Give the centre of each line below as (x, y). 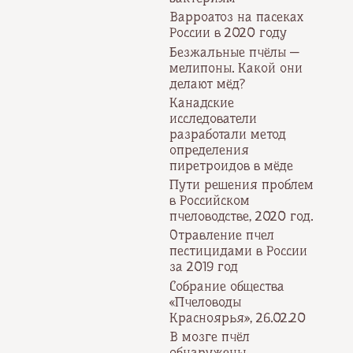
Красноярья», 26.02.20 (238, 317)
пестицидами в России (239, 251)
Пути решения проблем (242, 185)
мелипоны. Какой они (236, 67)
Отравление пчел (222, 235)
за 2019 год (204, 267)
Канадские (202, 102)
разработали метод (228, 134)
